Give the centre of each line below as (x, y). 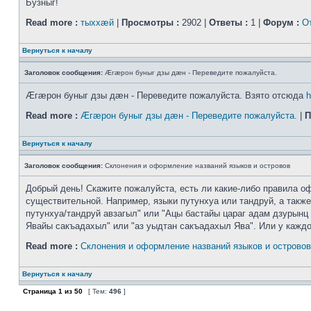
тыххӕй (97, 23)
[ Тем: (98, 291)
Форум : (281, 23)
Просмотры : (150, 23)
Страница (40, 291)
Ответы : (228, 23)
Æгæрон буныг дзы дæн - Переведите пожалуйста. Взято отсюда (166, 95)
